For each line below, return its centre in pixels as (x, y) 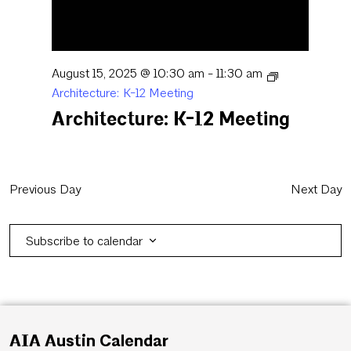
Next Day (316, 190)
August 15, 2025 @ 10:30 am (128, 74)
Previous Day (45, 190)
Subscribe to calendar (84, 241)
